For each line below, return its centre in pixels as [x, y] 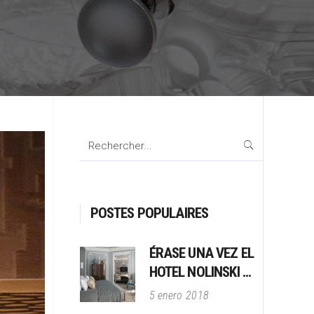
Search [96, 139]
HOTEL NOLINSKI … [200, 272]
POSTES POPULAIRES [149, 213]
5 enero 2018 [179, 295]
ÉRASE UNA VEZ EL [202, 253]
